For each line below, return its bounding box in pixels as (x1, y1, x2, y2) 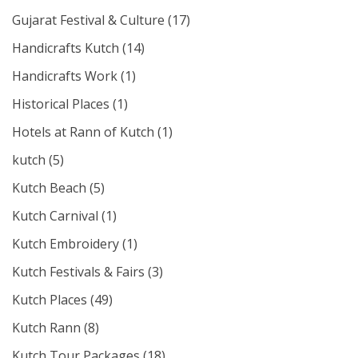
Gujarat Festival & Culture (12, 10, 165, 29)
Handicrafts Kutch (12, 38, 119, 57)
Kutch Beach (12, 178, 86, 197)
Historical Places (12, 94, 109, 113)
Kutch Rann (12, 318, 81, 336)
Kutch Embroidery (12, 234, 119, 253)
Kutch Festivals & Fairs (12, 262, 145, 280)
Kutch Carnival (12, 206, 98, 225)
